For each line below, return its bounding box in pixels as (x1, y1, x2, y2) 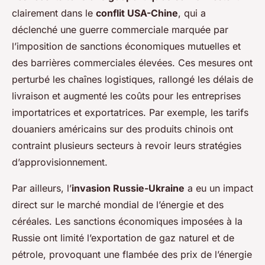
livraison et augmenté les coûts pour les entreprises (12, 90, 241, 102)
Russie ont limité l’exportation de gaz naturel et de (12, 232, 234, 244)
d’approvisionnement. (12, 156, 108, 169)
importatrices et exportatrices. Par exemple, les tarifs (12, 106, 248, 119)
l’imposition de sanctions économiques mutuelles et (12, 40, 241, 53)
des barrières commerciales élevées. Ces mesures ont (12, 57, 253, 69)
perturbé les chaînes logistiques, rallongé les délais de (12, 73, 253, 86)
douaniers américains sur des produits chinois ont (12, 123, 233, 135)
